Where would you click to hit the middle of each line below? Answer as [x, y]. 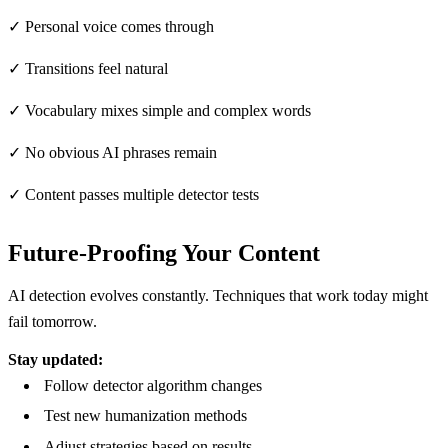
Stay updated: [55, 359]
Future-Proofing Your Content [164, 252]
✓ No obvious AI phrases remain [112, 152]
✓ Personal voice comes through [111, 26]
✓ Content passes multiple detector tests [133, 194]
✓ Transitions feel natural [88, 68]
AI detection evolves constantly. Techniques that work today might [218, 295]
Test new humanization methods [145, 416]
